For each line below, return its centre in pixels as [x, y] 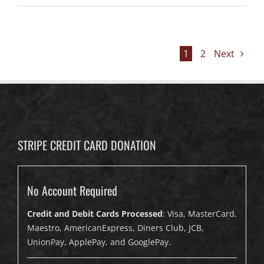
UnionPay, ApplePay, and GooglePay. [99, 242]
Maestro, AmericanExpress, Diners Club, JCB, [115, 228]
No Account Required [72, 191]
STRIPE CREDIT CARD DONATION [87, 145]
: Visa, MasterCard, [200, 214]
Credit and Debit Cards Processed [95, 214]
